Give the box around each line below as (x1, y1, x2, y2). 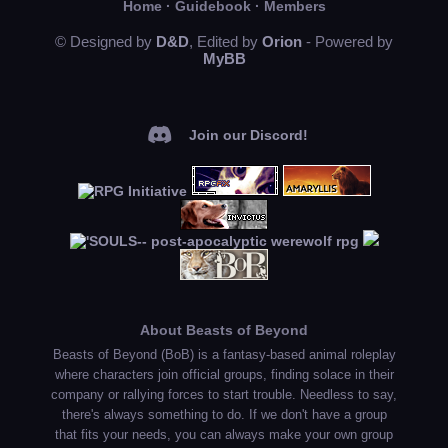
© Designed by (55, 33, 156, 50)
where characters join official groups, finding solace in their (54, 367, 394, 382)
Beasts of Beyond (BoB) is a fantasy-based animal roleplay (52, 347, 396, 362)
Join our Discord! (188, 126, 308, 143)
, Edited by (189, 33, 262, 50)
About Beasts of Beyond (140, 322, 308, 338)
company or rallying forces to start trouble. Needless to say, (51, 387, 397, 402)
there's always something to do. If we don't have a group (61, 407, 387, 422)
